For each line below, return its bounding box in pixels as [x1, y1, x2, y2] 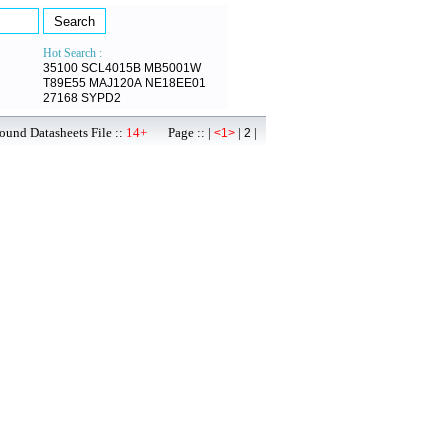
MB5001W [144, 61, 201, 75]
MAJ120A [89, 76, 142, 90]
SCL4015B [81, 61, 141, 75]
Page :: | [147, 125, 214, 140]
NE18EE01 [145, 76, 206, 90]
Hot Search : [43, 46, 102, 60]
